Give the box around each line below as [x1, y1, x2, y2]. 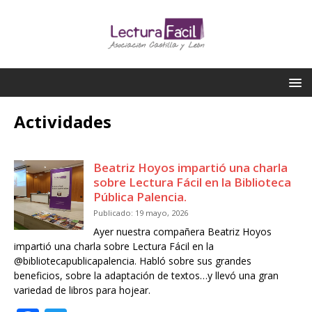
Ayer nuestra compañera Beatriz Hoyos [93, 225, 272, 239]
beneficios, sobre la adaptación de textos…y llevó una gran [14, 269, 279, 283]
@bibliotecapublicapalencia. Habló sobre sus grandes [14, 254, 251, 268]
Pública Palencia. [93, 189, 187, 205]
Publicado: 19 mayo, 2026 [93, 208, 188, 219]
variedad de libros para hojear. [14, 283, 150, 297]
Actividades [14, 110, 111, 134]
